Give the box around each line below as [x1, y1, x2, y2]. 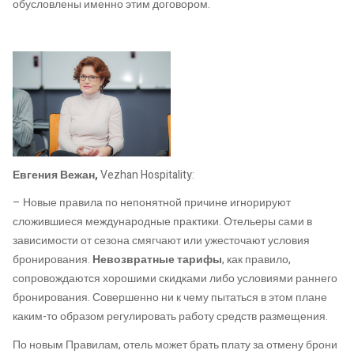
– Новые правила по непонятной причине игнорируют [13, 194, 291, 212]
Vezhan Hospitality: [100, 166, 197, 183]
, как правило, [222, 251, 291, 269]
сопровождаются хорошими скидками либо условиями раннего [13, 270, 337, 288]
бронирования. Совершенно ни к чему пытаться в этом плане [13, 289, 327, 307]
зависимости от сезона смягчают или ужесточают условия [13, 232, 310, 250]
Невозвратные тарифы [90, 251, 222, 269]
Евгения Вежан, [13, 166, 100, 183]
